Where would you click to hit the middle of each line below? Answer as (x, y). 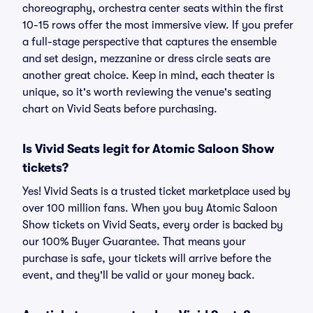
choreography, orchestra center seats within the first (153, 8)
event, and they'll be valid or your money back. (139, 275)
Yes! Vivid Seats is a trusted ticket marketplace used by (156, 191)
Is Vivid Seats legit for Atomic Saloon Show (148, 149)
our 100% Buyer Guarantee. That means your (134, 242)
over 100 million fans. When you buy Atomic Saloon (150, 208)
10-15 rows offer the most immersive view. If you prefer (158, 25)
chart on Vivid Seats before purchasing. (120, 109)
